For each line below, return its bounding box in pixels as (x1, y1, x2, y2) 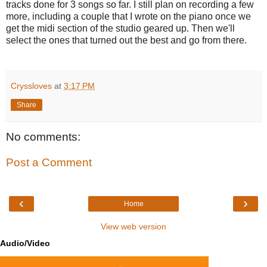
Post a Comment (6, 156, 92, 169)
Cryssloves (11, 80, 52, 91)
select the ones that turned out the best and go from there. (6, 35, 247, 45)
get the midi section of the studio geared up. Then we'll (6, 23, 235, 33)
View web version (101, 221, 166, 231)
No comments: (6, 130, 80, 143)
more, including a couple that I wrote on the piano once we (6, 11, 251, 21)
